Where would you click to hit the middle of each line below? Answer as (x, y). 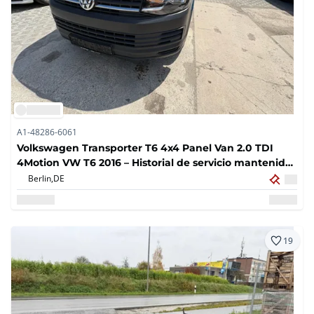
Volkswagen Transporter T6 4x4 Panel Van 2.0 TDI (145, 148)
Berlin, (41, 178)
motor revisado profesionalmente (103, 177)
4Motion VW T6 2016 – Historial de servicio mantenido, (156, 163)
